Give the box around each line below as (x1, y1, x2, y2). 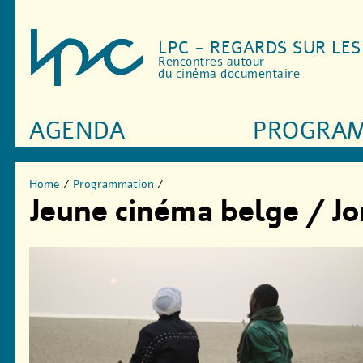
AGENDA (29, 115, 126, 147)
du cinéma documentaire (158, 66, 301, 83)
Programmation (73, 176, 154, 192)
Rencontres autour (158, 53, 265, 70)
